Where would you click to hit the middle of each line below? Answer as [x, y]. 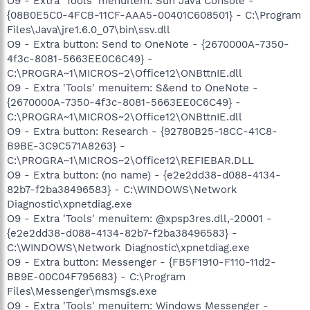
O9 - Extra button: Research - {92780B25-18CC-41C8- [142, 131]
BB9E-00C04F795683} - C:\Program [96, 276]
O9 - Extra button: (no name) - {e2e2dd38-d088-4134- [144, 175]
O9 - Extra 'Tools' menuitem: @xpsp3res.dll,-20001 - [139, 218]
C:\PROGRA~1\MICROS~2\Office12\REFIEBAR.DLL [130, 160]
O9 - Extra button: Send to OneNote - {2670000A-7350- [148, 44]
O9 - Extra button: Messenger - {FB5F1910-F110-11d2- [142, 262]
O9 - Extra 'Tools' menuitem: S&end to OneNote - [133, 88]
